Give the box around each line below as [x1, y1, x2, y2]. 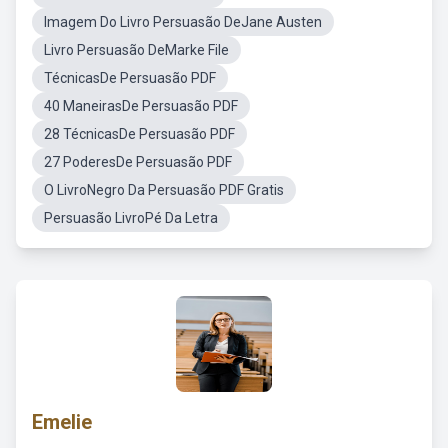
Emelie [32, 410, 92, 434]
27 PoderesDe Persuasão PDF [44, 154, 232, 170]
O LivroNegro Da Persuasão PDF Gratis [44, 182, 284, 198]
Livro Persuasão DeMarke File [44, 42, 229, 58]
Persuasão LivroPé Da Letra [44, 210, 218, 226]
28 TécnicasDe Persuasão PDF [44, 126, 235, 142]
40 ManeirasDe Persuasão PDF [44, 98, 238, 114]
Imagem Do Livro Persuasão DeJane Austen [44, 14, 322, 30]
